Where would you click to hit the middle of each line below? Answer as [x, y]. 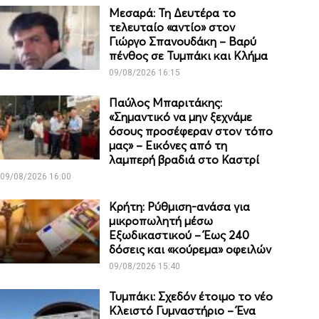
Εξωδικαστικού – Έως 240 [179, 235]
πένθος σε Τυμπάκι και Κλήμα [189, 56]
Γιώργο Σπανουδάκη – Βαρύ [183, 42]
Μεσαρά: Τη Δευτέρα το [173, 13]
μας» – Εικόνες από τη [168, 146]
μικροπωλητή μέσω [161, 221]
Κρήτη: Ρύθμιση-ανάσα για [180, 207]
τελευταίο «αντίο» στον [172, 27]
